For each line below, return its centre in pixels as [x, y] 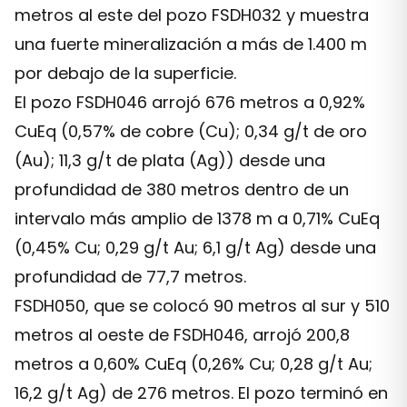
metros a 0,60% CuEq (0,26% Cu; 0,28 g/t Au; [194, 364]
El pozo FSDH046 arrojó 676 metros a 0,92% [190, 102]
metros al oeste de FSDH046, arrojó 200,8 [182, 335]
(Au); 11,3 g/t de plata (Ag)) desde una [170, 160]
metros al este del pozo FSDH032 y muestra [192, 15]
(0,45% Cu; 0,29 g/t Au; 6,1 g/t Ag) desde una [195, 248]
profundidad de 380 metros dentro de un [182, 189]
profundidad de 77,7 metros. [130, 277]
